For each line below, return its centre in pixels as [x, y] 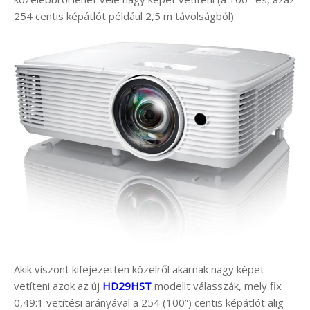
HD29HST [127, 286]
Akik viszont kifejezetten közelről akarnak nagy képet [139, 270]
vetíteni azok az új [58, 286]
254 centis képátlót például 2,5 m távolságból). [125, 16]
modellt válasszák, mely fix [217, 286]
